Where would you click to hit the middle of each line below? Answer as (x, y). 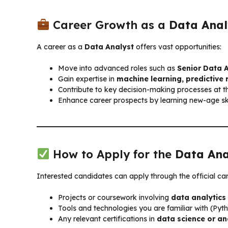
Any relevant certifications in (107, 219)
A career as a (61, 47)
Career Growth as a (109, 25)
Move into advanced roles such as (118, 68)
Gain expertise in (87, 79)
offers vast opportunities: (178, 47)
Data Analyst (109, 47)
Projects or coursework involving (115, 197)
